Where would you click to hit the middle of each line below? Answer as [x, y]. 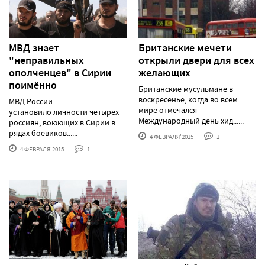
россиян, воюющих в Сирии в [62, 122]
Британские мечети [185, 48]
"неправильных [46, 60]
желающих [164, 72]
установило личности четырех [64, 112]
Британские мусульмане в [186, 88]
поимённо [33, 85]
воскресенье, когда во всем [188, 99]
